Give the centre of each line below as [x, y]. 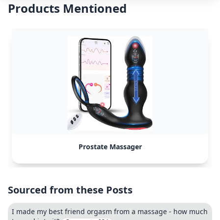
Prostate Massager [110, 147]
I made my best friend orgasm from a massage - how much [110, 211]
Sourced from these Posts [70, 190]
